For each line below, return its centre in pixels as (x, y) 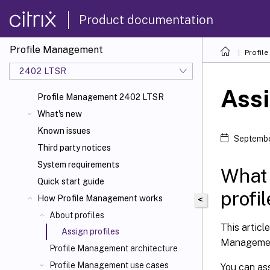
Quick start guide (71, 181)
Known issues (64, 131)
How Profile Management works (100, 198)
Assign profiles (90, 231)
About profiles (77, 215)
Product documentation (146, 20)
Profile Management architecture (114, 248)
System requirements (78, 165)
